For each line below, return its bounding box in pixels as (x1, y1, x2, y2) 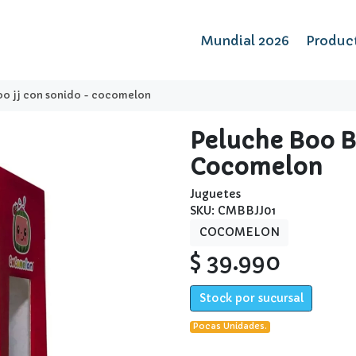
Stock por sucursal (199, 291, 304, 305)
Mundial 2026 (201, 32, 290, 48)
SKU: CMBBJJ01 (190, 203, 276, 219)
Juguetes (190, 187, 241, 202)
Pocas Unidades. (193, 321, 268, 332)
